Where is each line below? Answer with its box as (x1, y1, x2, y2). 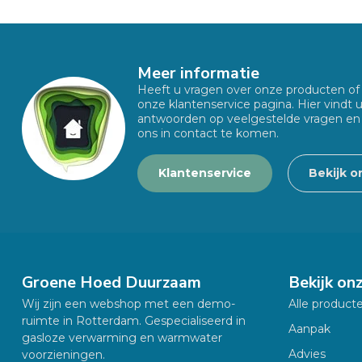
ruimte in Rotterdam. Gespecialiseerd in (22, 314, 246, 329)
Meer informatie (137, 62, 259, 85)
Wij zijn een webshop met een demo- (22, 297, 235, 312)
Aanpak (288, 322, 330, 337)
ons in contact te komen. (137, 126, 279, 141)
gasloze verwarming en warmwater (22, 330, 222, 346)
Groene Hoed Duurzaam (22, 271, 201, 294)
